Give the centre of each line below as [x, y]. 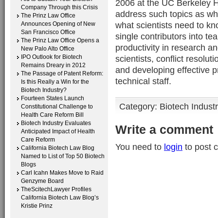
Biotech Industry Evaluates [56, 123]
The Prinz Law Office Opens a [60, 40]
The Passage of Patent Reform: [62, 73]
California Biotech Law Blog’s [60, 198]
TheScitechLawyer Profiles [56, 189]
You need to [140, 147]
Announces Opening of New [58, 24]
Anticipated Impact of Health [58, 131]
